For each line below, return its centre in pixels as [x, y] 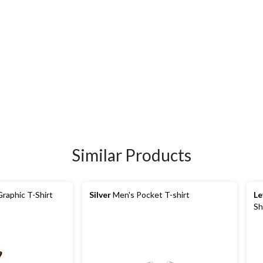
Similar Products [131, 155]
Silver [100, 195]
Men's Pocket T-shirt [150, 195]
